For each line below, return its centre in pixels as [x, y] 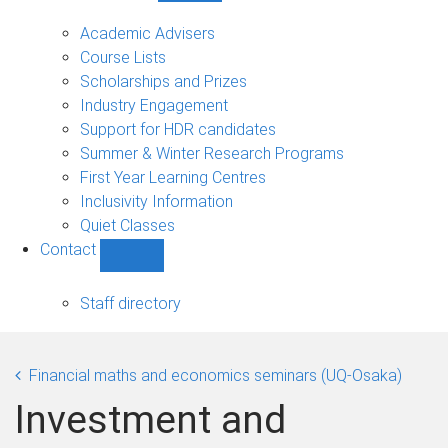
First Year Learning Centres [173, 177]
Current [216, 13]
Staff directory [130, 303]
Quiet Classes [127, 225]
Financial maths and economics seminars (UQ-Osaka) [215, 375]
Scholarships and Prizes [163, 81]
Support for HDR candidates [178, 129]
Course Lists [123, 57]
